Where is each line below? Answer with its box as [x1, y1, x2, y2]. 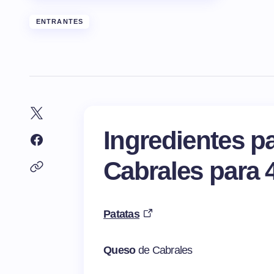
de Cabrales [138, 244, 193, 257]
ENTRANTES [36, 18, 83, 26]
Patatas [103, 208, 139, 221]
